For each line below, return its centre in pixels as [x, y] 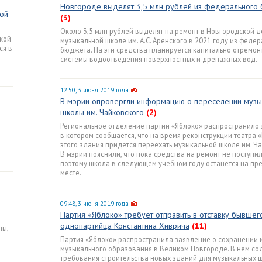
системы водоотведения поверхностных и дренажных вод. [159, 59]
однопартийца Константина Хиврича [125, 226]
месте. [71, 173]
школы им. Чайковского [102, 112]
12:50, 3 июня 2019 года [94, 90]
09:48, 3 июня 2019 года [94, 204]
